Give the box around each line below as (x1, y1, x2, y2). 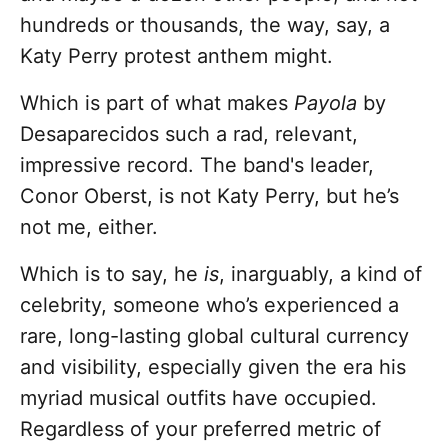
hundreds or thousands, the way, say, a (20, 13, 390, 38)
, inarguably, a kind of (219, 262, 422, 287)
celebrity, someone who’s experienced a (20, 293, 399, 318)
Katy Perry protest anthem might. (20, 44, 333, 69)
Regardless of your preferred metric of (20, 417, 381, 442)
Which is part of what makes (20, 91, 294, 116)
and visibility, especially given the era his (20, 355, 406, 380)
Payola (294, 91, 357, 116)
